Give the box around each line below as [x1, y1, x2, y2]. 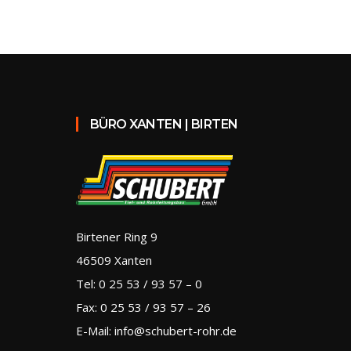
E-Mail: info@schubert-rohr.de [75, 323, 237, 339]
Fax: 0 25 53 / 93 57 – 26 [75, 299, 211, 316]
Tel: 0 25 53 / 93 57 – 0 [75, 276, 202, 292]
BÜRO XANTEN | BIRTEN [89, 117, 238, 132]
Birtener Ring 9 [75, 229, 157, 245]
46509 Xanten [75, 252, 152, 269]
